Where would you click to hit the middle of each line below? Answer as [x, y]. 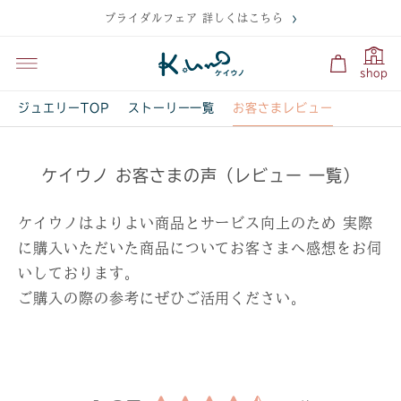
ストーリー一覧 [171, 108]
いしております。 [79, 273]
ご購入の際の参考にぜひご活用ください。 [162, 298]
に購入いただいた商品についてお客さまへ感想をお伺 [200, 248]
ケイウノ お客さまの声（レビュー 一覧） [200, 175]
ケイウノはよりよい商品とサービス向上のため [178, 223]
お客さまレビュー [283, 107]
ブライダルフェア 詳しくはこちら [194, 18]
